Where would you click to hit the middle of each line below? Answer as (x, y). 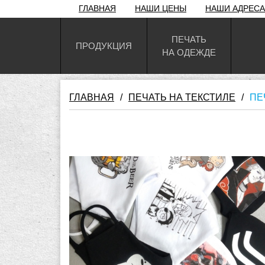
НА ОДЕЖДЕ (189, 52)
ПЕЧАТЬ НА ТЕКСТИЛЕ (182, 97)
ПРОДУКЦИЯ (104, 46)
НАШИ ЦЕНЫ (161, 8)
